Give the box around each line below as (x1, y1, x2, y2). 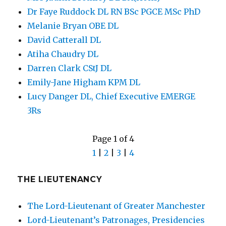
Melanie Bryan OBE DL (27, 21, 119, 31)
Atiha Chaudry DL (27, 49, 99, 60)
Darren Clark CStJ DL (27, 63, 112, 74)
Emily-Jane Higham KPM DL (27, 77, 141, 88)
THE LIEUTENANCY (17, 175, 102, 185)
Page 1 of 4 (92, 134, 134, 144)
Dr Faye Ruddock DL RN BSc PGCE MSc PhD (27, 7, 201, 17)
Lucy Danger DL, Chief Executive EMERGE (27, 91, 196, 102)
